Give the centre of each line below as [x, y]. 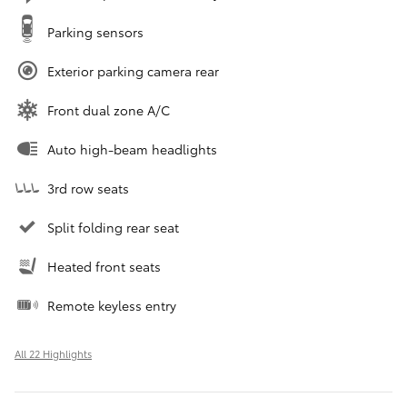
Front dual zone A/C [109, 109]
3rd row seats [88, 188]
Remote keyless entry [112, 305]
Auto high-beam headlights [132, 149]
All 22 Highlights [53, 353]
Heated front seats [104, 266]
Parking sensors [95, 31]
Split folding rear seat [113, 227]
